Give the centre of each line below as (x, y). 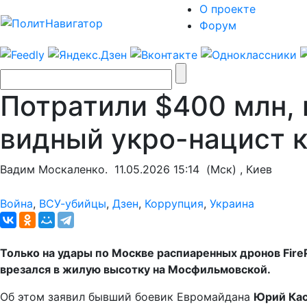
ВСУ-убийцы (73, 203)
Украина (232, 203)
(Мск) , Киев (236, 169)
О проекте (228, 9)
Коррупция (174, 203)
